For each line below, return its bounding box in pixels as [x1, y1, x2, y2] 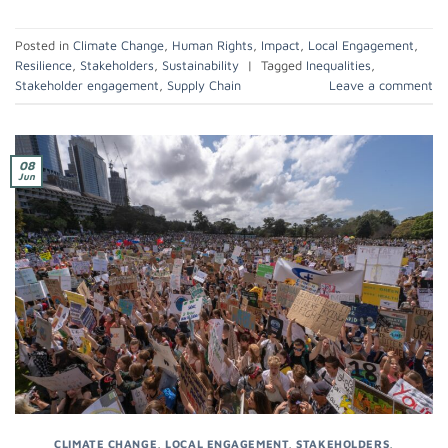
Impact [261, 37, 300, 53]
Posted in [15, 37, 73, 53]
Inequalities [306, 57, 371, 73]
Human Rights [172, 37, 253, 53]
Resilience [15, 57, 72, 73]
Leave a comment [329, 77, 433, 93]
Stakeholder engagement [15, 77, 159, 93]
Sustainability [162, 57, 239, 73]
